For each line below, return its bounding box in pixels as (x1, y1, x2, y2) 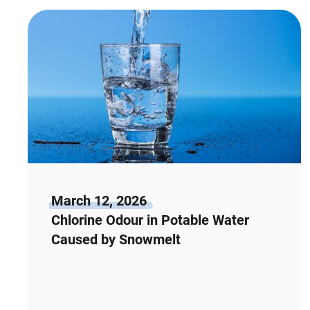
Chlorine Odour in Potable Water (51, 211, 249, 228)
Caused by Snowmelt (51, 230, 181, 248)
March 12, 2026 (51, 192, 147, 209)
